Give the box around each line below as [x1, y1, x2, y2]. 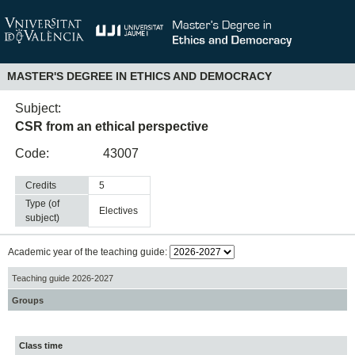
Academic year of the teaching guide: [7, 246, 170, 258]
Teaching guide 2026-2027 [11, 273, 113, 283]
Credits [25, 180, 57, 192]
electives [105, 205, 139, 217]
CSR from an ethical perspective [15, 119, 209, 133]
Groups [11, 295, 44, 305]
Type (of [25, 198, 60, 210]
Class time [19, 341, 63, 351]
